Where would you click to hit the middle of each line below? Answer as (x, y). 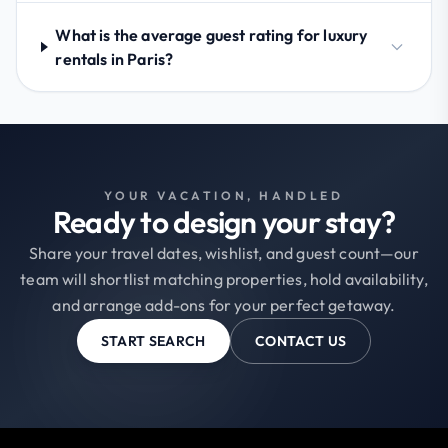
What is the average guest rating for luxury (211, 34)
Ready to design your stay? (224, 221)
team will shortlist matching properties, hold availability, (224, 278)
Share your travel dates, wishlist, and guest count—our (224, 252)
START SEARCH (153, 340)
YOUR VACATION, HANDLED (224, 195)
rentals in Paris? (114, 58)
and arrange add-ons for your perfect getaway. (224, 304)
